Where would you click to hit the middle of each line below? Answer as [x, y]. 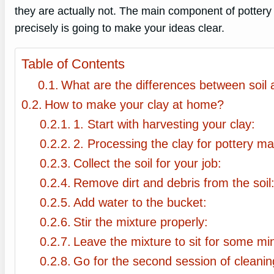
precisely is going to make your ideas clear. [120, 28]
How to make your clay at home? [134, 105]
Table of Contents [73, 64]
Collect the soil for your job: [147, 164]
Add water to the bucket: [140, 203]
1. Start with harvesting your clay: [164, 124]
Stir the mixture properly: [141, 222]
